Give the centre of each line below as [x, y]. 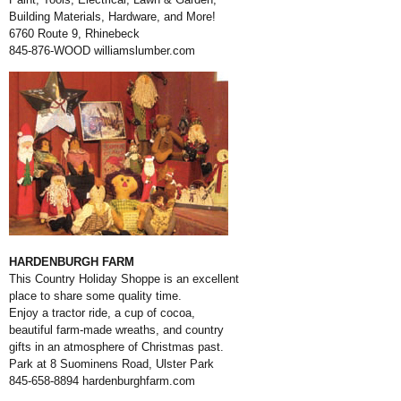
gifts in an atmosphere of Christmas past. [116, 347]
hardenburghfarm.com [139, 381]
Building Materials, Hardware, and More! [112, 17]
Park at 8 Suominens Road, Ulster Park [111, 364]
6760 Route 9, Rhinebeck [74, 34]
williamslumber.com [145, 51]
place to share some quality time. [95, 296]
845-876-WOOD [51, 51]
